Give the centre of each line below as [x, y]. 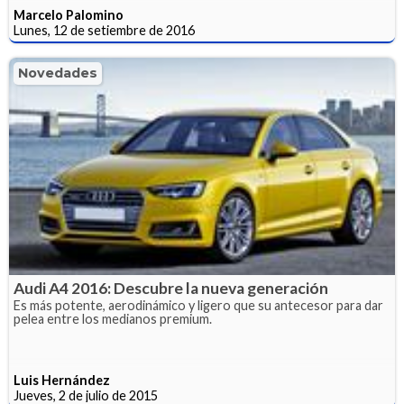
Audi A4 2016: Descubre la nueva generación [171, 288]
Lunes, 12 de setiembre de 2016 [104, 31]
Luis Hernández [62, 380]
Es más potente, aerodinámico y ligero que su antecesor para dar [198, 305]
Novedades [58, 73]
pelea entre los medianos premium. [113, 318]
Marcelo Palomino [69, 15]
